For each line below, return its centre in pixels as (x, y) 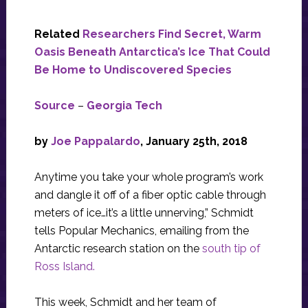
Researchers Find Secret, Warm (172, 34)
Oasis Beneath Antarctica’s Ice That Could (152, 52)
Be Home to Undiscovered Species (133, 70)
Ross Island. (64, 266)
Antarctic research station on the (118, 249)
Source (54, 106)
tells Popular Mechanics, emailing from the (141, 231)
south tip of (231, 249)
